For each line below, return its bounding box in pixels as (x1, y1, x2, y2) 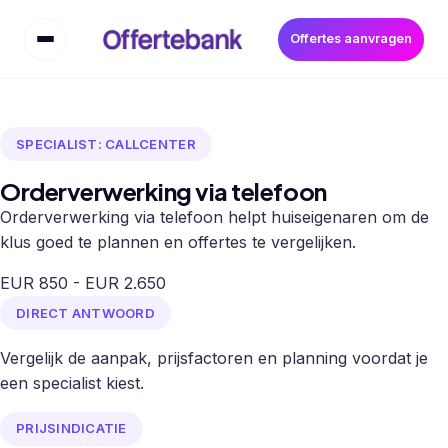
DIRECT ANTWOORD (16, 304, 155, 321)
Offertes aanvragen (290, 31, 412, 47)
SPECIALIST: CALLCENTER (16, 135, 196, 152)
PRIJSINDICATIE (16, 420, 127, 437)
